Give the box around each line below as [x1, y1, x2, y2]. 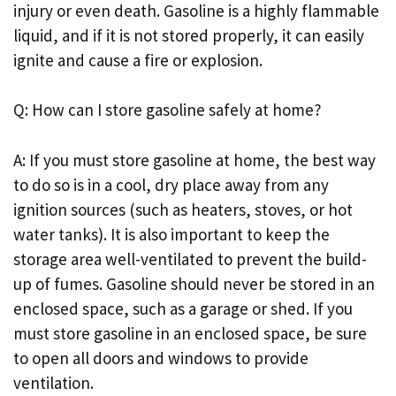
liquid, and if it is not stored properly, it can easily [13, 24, 364, 46]
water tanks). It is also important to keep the [13, 223, 330, 245]
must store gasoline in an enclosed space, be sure [13, 322, 367, 344]
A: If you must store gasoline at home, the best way [13, 148, 376, 171]
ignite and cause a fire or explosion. [13, 49, 263, 71]
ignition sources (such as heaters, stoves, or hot [13, 198, 353, 220]
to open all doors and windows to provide [13, 346, 308, 369]
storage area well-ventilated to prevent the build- [13, 247, 367, 270]
